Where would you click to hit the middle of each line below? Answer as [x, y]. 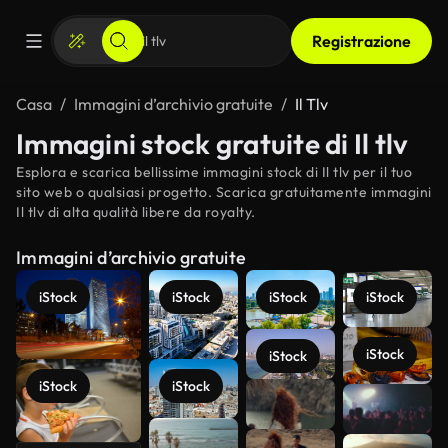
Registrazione [361, 41]
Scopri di [374, 401]
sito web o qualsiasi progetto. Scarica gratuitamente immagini [224, 192]
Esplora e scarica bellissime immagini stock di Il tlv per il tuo [214, 172]
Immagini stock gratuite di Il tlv [212, 143]
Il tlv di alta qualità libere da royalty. [136, 212]
